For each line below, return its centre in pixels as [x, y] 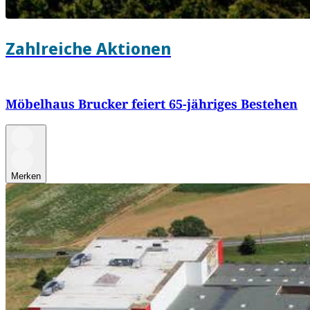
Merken [26, 176]
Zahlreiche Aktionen [88, 48]
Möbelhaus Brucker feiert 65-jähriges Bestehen [152, 103]
